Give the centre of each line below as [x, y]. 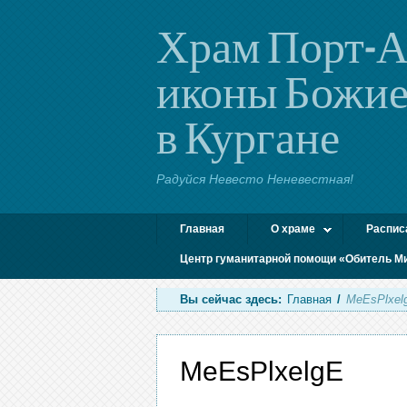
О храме [293, 229]
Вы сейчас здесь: [231, 299]
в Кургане [248, 136]
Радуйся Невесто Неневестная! [255, 179]
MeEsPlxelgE [262, 371]
